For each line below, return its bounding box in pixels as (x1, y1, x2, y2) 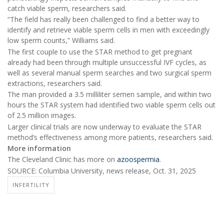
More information (7, 143, 71, 153)
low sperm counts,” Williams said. (7, 35, 115, 45)
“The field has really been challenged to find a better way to (7, 14, 199, 24)
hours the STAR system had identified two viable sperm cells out (7, 100, 215, 110)
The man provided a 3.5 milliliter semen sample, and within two (7, 89, 211, 99)
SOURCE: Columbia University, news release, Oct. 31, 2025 (7, 165, 196, 175)
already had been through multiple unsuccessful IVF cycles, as (7, 57, 206, 67)
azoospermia (117, 154, 159, 164)
